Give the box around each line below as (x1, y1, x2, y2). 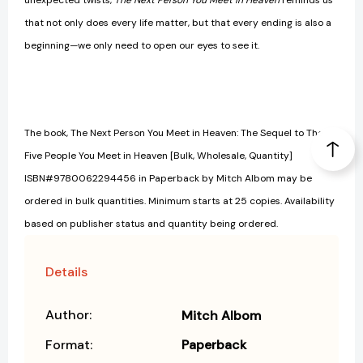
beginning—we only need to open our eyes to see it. (24, 39, 259, 53)
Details (45, 263, 88, 281)
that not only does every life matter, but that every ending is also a (24, 16, 331, 30)
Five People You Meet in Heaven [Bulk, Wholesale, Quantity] (24, 149, 293, 163)
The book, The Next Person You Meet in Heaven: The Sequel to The (24, 126, 323, 140)
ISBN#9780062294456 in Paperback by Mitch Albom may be (24, 172, 312, 186)
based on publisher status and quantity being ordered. (24, 217, 278, 231)
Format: (45, 336, 92, 353)
